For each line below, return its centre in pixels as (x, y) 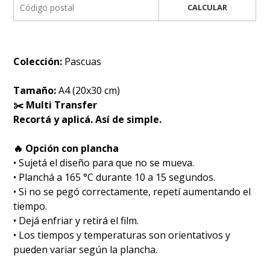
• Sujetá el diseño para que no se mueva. (104, 162)
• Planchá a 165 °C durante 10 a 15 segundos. (115, 177)
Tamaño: (36, 90)
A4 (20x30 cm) (89, 90)
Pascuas (83, 61)
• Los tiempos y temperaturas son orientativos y (122, 235)
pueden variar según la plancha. (86, 249)
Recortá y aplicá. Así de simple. (88, 119)
